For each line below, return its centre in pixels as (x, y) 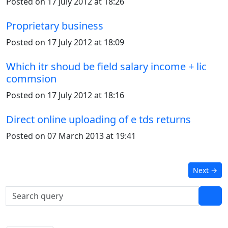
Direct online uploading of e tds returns (98, 119)
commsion (31, 79)
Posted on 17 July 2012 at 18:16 (65, 95)
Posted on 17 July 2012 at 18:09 (65, 42)
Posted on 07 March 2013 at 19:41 (71, 136)
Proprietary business (55, 26)
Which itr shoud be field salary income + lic (106, 66)
